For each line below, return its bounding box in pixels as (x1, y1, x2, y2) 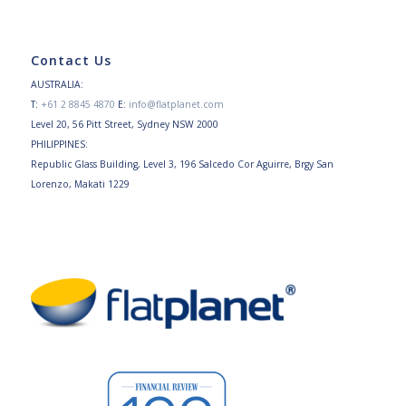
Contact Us (30, 51, 111, 69)
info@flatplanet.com (128, 97, 224, 111)
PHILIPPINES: (30, 137, 88, 150)
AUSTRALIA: (30, 77, 83, 91)
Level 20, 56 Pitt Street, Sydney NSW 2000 (30, 117, 218, 130)
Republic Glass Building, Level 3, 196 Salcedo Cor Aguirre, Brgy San (30, 157, 333, 170)
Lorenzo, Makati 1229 (30, 177, 130, 190)
